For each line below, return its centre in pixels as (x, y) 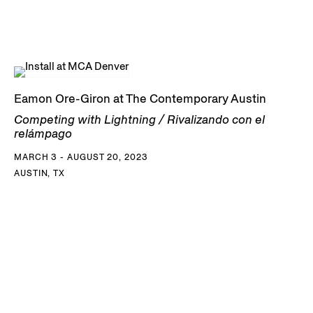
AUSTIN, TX (39, 173)
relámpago (43, 134)
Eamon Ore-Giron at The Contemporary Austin (140, 99)
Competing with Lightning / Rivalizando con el (139, 120)
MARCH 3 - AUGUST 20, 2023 (81, 157)
